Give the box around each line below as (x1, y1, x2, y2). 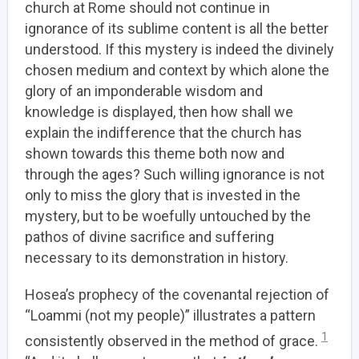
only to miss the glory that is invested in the (25, 187, 301, 204)
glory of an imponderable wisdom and (25, 83, 263, 99)
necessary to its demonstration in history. (25, 249, 288, 266)
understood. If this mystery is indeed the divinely (25, 41, 334, 58)
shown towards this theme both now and (25, 145, 284, 162)
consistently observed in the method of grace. (25, 333, 321, 349)
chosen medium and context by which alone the (25, 62, 329, 79)
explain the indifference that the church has (25, 124, 302, 141)
